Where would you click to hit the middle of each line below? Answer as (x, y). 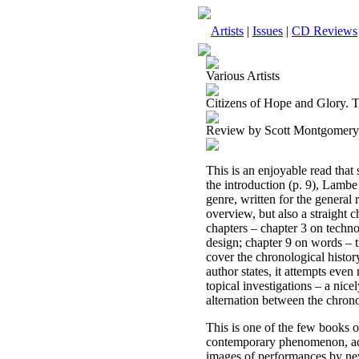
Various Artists (243, 76)
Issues (268, 31)
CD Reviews (325, 31)
